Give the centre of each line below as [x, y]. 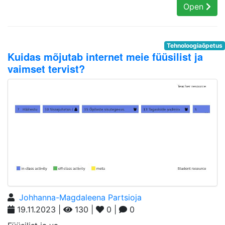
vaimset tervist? [46, 69]
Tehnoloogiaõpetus [195, 45]
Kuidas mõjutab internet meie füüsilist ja [105, 57]
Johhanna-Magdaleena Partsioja [80, 197]
